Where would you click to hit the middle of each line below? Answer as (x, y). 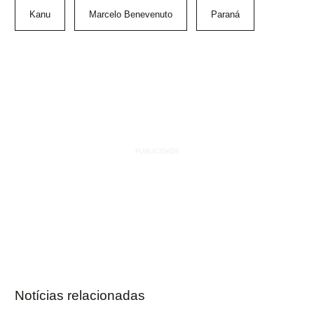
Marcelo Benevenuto (131, 15)
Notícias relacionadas (80, 296)
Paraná (225, 15)
